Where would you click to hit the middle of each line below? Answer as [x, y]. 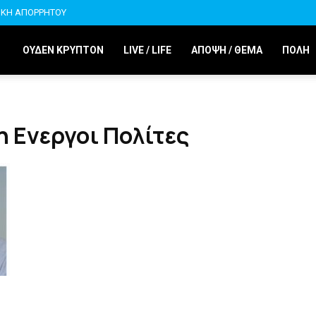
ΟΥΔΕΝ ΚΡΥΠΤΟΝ [63, 50]
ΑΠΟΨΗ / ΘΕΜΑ [227, 50]
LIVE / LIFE [147, 50]
